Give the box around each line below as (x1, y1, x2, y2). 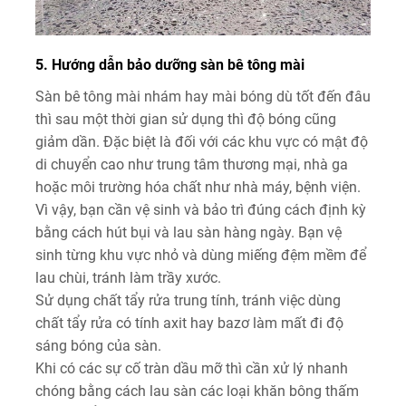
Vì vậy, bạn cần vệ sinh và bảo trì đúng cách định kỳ (35, 200, 366, 218)
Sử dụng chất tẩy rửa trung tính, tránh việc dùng (35, 291, 341, 309)
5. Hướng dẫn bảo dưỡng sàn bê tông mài (35, 55, 304, 73)
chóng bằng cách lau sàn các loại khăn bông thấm (35, 382, 359, 400)
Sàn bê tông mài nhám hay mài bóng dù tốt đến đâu (35, 87, 371, 105)
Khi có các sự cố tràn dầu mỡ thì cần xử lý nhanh (35, 359, 348, 377)
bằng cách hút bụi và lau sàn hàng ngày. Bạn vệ (35, 223, 342, 241)
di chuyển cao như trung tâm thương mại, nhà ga (35, 155, 348, 173)
